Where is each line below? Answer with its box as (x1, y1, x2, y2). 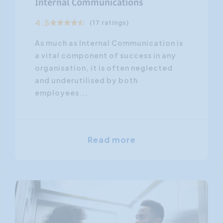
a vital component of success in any (35, 50, 176, 60)
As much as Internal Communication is (35, 38, 183, 47)
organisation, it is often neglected (35, 63, 173, 72)
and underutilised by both (35, 75, 138, 85)
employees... (35, 88, 88, 97)
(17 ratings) (90, 18, 129, 26)
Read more (87, 134, 136, 145)
